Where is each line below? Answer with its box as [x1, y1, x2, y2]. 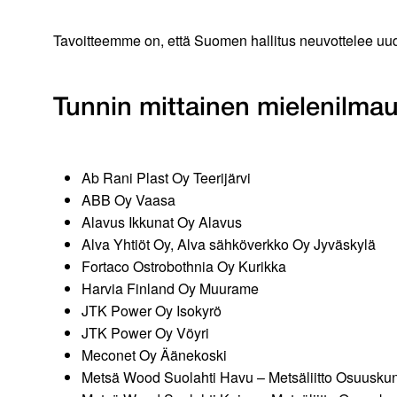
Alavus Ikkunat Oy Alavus [82, 212, 245, 233]
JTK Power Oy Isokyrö [82, 300, 222, 322]
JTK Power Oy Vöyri [82, 323, 209, 344]
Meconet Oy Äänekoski [82, 345, 230, 366]
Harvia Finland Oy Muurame [82, 278, 259, 300]
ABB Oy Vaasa [82, 190, 175, 211]
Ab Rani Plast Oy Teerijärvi [82, 167, 254, 189]
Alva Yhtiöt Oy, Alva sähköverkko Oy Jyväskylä [82, 234, 379, 255]
